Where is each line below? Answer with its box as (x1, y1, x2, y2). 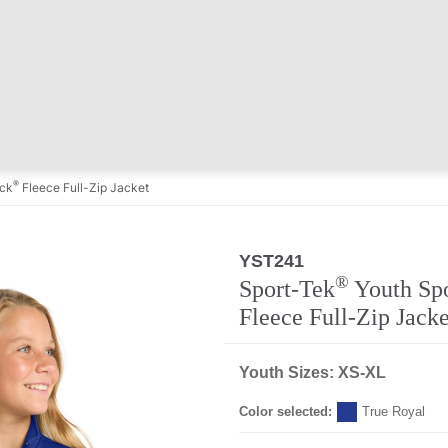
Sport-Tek (239, 276, 335, 302)
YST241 (239, 251, 304, 271)
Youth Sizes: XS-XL (239, 364, 386, 381)
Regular (316, 253, 363, 267)
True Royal (362, 404, 425, 419)
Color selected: (239, 404, 332, 419)
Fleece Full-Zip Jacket (19, 180, 149, 195)
